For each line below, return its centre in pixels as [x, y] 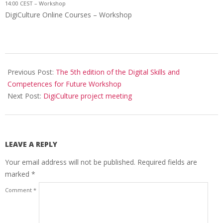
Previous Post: [32, 72]
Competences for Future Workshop [64, 84]
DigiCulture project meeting [88, 96]
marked [18, 174]
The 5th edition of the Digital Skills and [118, 72]
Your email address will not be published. [70, 162]
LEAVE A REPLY [31, 144]
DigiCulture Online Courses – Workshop [68, 14]
